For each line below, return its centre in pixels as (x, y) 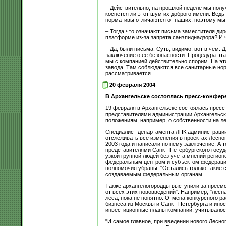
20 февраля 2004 (132, 84)
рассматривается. (129, 73)
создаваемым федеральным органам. (154, 174)
